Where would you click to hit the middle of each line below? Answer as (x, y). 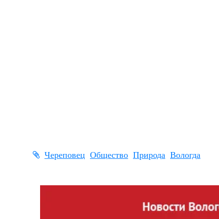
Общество (109, 155)
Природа (149, 155)
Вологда (185, 155)
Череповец (65, 155)
